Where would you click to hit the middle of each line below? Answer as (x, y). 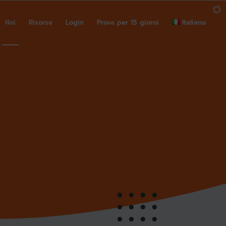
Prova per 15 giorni (128, 22)
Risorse (41, 22)
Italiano (194, 22)
